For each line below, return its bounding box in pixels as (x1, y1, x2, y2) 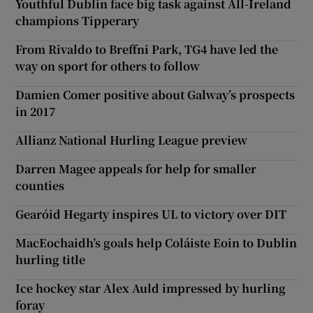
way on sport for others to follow (15, 57, 201, 74)
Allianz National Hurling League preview (15, 131, 248, 148)
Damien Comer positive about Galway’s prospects (15, 86, 296, 103)
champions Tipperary (15, 12, 140, 29)
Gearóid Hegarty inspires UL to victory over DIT (15, 205, 287, 222)
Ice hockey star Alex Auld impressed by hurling (15, 279, 286, 296)
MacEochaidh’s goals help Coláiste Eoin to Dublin (15, 234, 298, 251)
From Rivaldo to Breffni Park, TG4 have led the (15, 41, 279, 57)
